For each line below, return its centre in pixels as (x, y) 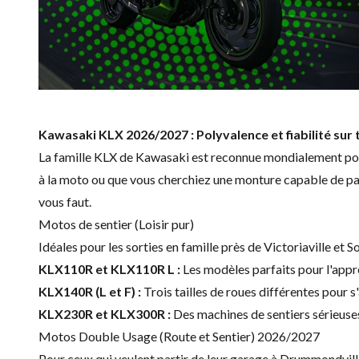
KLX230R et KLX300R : (105, 313)
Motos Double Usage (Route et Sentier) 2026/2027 (179, 336)
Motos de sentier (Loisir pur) (116, 224)
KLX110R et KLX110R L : (109, 268)
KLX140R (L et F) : (90, 291)
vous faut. (65, 201)
